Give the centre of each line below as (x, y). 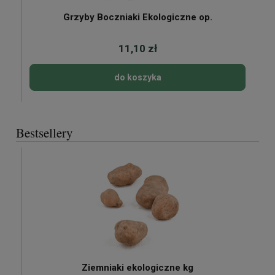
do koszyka (137, 77)
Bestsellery (45, 132)
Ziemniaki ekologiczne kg (137, 267)
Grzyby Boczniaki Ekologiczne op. (137, 17)
